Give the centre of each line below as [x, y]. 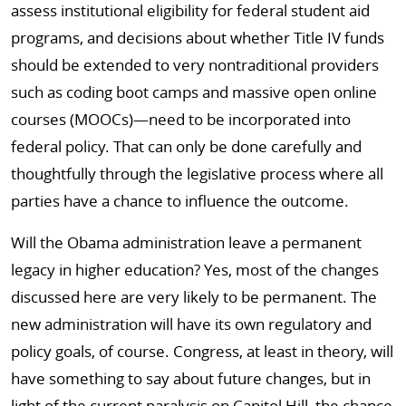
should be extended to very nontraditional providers [195, 65]
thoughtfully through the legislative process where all [197, 174]
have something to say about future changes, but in [191, 378]
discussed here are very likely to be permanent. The [194, 297]
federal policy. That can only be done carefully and [186, 146]
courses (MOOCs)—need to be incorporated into [181, 119]
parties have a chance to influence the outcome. [180, 201]
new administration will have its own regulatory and [191, 324]
